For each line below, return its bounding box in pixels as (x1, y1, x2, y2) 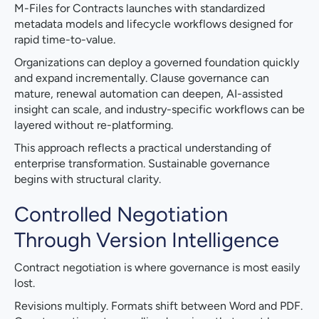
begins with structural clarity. (14, 172, 161, 187)
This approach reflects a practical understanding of (14, 141, 271, 155)
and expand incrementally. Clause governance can (14, 71, 269, 85)
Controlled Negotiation (14, 202, 228, 227)
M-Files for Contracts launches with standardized (14, 1, 265, 16)
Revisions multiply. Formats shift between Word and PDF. (14, 299, 303, 313)
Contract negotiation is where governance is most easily (14, 261, 300, 275)
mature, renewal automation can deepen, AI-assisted (14, 87, 283, 101)
